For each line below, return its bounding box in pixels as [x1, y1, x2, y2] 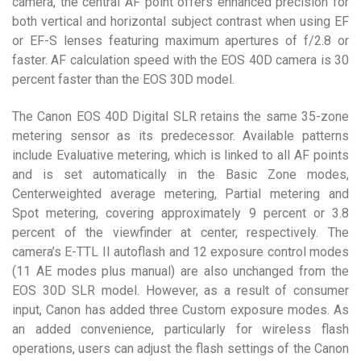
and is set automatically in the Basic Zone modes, [12, 167, 349, 182]
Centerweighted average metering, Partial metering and [12, 186, 349, 201]
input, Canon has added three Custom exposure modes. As [12, 302, 349, 317]
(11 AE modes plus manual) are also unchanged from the [12, 263, 349, 279]
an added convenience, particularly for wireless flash [12, 322, 349, 337]
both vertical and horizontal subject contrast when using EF [12, 14, 349, 29]
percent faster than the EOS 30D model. [12, 72, 234, 87]
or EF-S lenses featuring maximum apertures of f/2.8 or [12, 33, 349, 48]
